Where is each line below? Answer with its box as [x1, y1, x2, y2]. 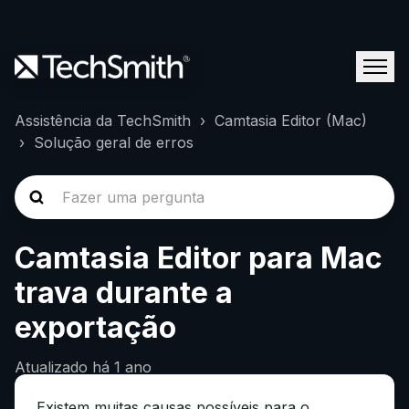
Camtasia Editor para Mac [15, 240, 383, 276]
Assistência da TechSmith [15, 111, 191, 130]
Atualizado [15, 358, 92, 376]
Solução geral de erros [34, 133, 194, 152]
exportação [15, 309, 176, 345]
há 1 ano [92, 358, 152, 376]
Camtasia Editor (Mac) [215, 111, 367, 130]
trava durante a [15, 275, 233, 310]
